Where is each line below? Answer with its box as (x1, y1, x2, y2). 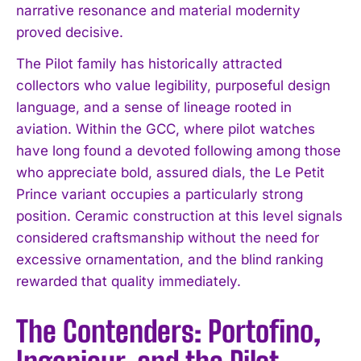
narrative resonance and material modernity (16, 2, 301, 19)
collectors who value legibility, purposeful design (16, 77, 330, 93)
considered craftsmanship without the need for (16, 229, 319, 246)
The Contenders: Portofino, (16, 313, 321, 349)
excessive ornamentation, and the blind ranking (16, 251, 323, 268)
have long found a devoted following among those (16, 142, 341, 159)
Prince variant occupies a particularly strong (16, 185, 303, 202)
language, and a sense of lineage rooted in (16, 98, 292, 115)
